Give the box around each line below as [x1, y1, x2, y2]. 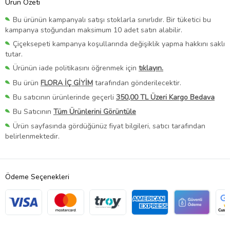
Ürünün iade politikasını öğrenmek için [13, 63, 139, 73]
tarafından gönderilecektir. [93, 78, 181, 88]
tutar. [5, 49, 23, 60]
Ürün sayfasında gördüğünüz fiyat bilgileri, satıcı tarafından [13, 121, 205, 131]
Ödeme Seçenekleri [5, 172, 69, 182]
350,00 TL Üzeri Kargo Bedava [116, 92, 215, 102]
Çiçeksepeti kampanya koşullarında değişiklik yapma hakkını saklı [13, 39, 225, 49]
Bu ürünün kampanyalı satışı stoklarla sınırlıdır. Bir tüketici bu [13, 15, 211, 25]
